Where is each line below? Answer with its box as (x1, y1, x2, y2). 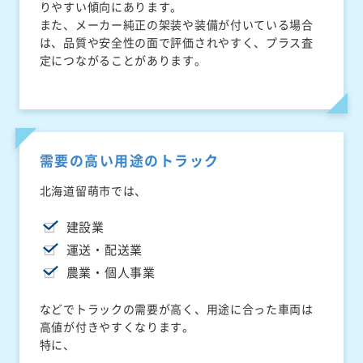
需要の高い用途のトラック (39, 150, 220, 171)
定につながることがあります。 (39, 52, 207, 69)
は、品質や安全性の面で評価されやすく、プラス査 (39, 34, 314, 51)
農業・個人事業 (66, 263, 156, 282)
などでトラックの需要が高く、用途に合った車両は (39, 301, 314, 318)
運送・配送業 (66, 241, 143, 259)
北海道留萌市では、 (39, 182, 147, 199)
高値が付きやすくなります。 (39, 318, 194, 335)
